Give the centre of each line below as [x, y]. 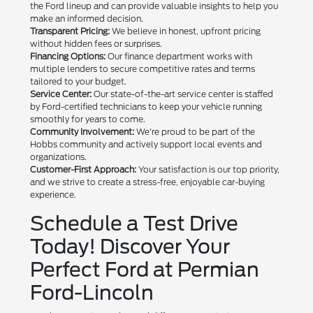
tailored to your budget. [79, 81]
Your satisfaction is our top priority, [208, 169]
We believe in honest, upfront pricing [185, 31]
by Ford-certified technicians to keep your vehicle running [146, 106]
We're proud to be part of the [195, 131]
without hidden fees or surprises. [96, 43]
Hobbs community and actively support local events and [146, 144]
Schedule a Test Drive [134, 223]
